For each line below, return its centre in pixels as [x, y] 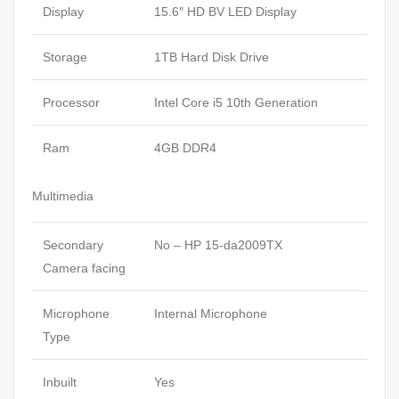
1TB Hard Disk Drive [212, 57]
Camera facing [84, 268]
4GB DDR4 [185, 147]
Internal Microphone [211, 313]
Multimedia [63, 195]
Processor [71, 102]
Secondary [73, 244]
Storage [65, 57]
